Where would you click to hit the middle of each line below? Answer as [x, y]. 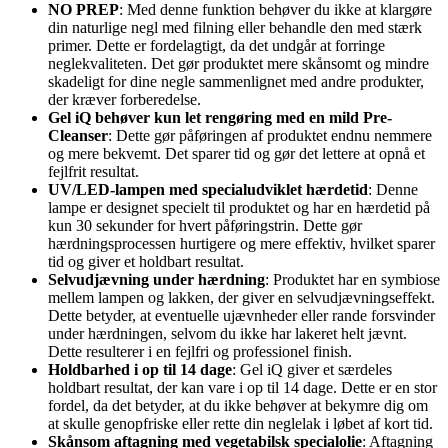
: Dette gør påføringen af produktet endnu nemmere [270, 135]
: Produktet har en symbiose [352, 279]
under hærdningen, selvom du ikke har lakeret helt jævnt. [227, 333]
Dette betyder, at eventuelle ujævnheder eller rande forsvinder [241, 315]
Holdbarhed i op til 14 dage [140, 369]
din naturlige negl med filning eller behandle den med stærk [235, 27]
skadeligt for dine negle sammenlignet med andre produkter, [236, 81]
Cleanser [78, 135]
